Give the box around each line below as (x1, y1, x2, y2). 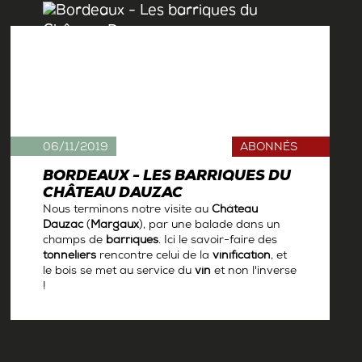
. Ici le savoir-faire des (158, 234, 278, 249)
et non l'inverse (211, 265, 297, 280)
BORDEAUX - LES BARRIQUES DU (43, 169, 292, 187)
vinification (213, 250, 271, 264)
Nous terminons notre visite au (43, 204, 213, 218)
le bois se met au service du (43, 265, 196, 280)
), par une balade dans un (139, 219, 281, 234)
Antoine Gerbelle (36, 304, 137, 319)
